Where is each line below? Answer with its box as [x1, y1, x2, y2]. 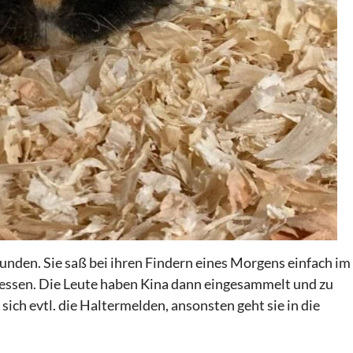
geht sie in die [235, 295, 320, 314]
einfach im [285, 253, 351, 271]
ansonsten [171, 295, 235, 314]
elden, [132, 295, 171, 314]
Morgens [230, 253, 285, 271]
